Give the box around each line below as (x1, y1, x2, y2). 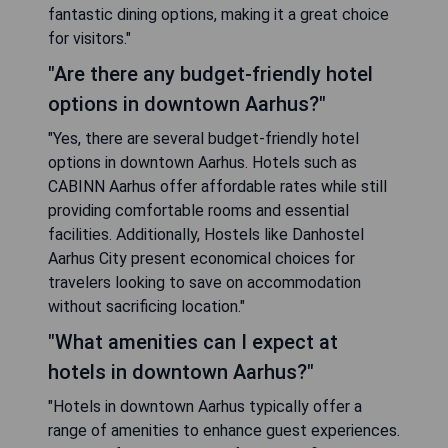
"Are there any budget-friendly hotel (48, 62, 373, 87)
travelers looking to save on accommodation (48, 273, 361, 293)
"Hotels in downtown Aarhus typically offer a (48, 397, 362, 417)
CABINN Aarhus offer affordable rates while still (48, 177, 387, 197)
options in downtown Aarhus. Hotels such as (48, 153, 357, 173)
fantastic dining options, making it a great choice (48, 5, 389, 25)
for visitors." (48, 29, 131, 49)
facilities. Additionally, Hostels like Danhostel (48, 225, 364, 245)
